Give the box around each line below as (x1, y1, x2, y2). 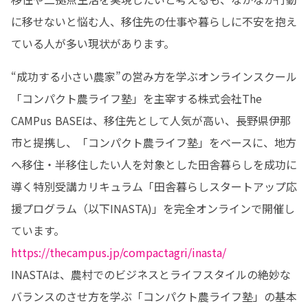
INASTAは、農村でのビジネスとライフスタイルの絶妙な (11, 266, 291, 283)
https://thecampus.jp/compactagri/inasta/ (11, 244, 226, 261)
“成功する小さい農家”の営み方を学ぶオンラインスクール (11, 68, 297, 85)
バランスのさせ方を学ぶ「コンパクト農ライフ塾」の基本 (11, 288, 297, 305)
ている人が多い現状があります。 (11, 35, 175, 52)
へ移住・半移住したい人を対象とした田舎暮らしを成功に (11, 156, 297, 173)
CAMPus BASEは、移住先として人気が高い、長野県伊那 (11, 112, 291, 129)
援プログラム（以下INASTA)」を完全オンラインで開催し (11, 200, 295, 217)
